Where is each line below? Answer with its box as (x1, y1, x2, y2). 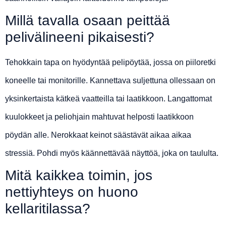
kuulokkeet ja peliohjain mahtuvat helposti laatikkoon (5, 112, 194, 122)
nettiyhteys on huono (5, 184, 138, 200)
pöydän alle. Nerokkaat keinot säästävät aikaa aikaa (5, 131, 191, 140)
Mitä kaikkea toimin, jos (5, 167, 152, 184)
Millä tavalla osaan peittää (5, 13, 170, 29)
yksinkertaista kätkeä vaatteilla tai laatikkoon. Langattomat (5, 94, 212, 103)
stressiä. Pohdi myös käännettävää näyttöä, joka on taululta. (5, 149, 218, 158)
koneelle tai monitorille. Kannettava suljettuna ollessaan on (5, 76, 215, 85)
